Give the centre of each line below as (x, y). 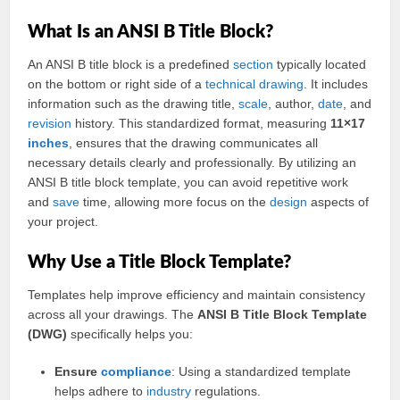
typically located (320, 64)
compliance (137, 371)
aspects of (338, 202)
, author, (293, 104)
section (254, 64)
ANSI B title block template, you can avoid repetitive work (188, 182)
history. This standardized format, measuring (201, 123)
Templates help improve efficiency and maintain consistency (197, 295)
